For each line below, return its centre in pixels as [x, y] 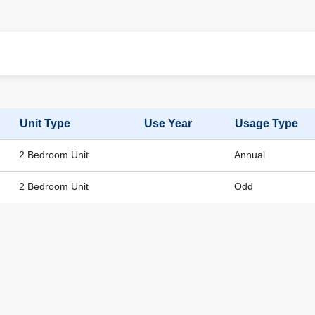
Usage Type [266, 123]
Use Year [168, 123]
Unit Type [45, 123]
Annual [250, 155]
